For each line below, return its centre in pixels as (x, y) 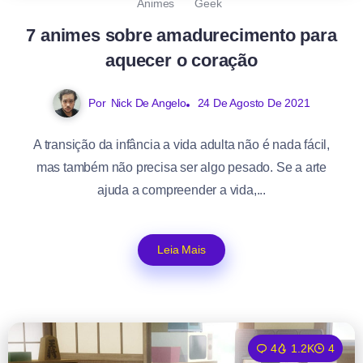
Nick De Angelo (148, 103)
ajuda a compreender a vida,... (181, 190)
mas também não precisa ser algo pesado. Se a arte (181, 168)
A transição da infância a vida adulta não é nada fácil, (181, 145)
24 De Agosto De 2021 (254, 103)
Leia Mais (181, 250)
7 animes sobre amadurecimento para (181, 36)
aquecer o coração (181, 61)
